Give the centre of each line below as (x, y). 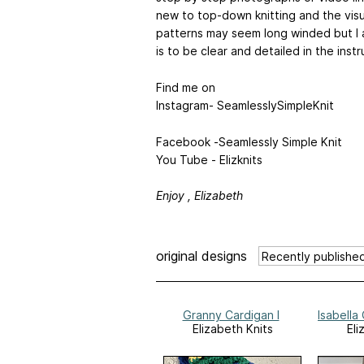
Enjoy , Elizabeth (199, 196)
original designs (201, 256)
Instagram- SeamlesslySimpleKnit (245, 105)
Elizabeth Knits (232, 329)
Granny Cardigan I (231, 315)
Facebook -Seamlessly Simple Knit (249, 141)
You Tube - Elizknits (209, 159)
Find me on (186, 87)
